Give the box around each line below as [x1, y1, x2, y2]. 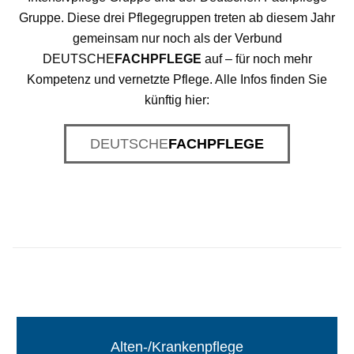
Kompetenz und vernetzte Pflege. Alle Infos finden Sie [27, 73, 327, 87]
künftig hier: [145, 93, 209, 107]
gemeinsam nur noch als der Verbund [72, 32, 282, 46]
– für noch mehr [224, 52, 312, 66]
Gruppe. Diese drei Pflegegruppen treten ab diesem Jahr [19, 11, 335, 25]
